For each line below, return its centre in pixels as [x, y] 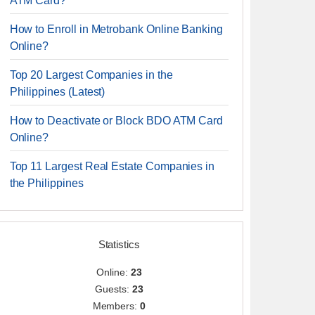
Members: [116, 306]
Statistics [119, 244]
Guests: [114, 289]
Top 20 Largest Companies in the [91, 75]
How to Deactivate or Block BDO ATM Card [116, 121]
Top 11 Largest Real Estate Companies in [112, 166]
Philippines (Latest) [57, 92]
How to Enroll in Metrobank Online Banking [116, 29]
